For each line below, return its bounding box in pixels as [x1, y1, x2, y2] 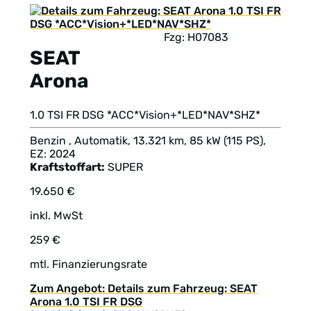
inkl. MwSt [30, 209, 83, 223]
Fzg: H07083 [164, 30, 228, 44]
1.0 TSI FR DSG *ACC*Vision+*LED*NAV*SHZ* [30, 108, 260, 122]
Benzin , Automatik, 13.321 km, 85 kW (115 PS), [30, 134, 266, 148]
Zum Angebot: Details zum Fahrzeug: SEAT [30, 282, 258, 296]
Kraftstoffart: [30, 160, 105, 174]
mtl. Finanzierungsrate [30, 258, 147, 271]
